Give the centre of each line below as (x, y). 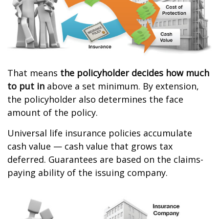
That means (34, 73)
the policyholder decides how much (135, 73)
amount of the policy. (53, 113)
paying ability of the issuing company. (88, 173)
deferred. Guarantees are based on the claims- (105, 160)
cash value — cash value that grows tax (90, 146)
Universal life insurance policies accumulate (100, 133)
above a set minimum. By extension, (122, 86)
